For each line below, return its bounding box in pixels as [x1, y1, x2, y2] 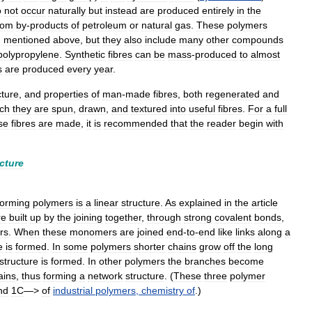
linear [94, 197, 118, 208]
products [30, 19, 68, 31]
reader [207, 118, 236, 129]
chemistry [141, 285, 184, 296]
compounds [232, 34, 283, 45]
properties [44, 88, 88, 100]
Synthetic [65, 49, 105, 60]
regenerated [205, 88, 260, 100]
